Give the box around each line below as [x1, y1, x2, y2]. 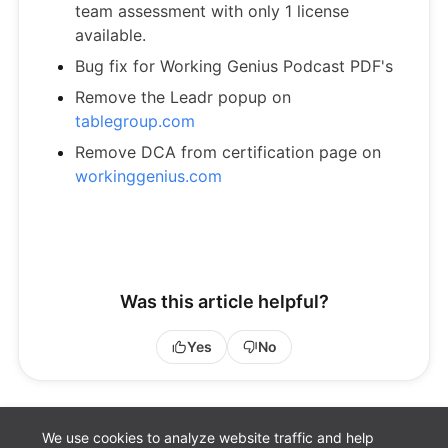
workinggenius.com [75, 166, 222, 186]
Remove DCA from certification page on [75, 142, 381, 162]
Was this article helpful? [119, 291, 329, 312]
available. [75, 25, 146, 45]
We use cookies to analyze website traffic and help [42, 429, 375, 446]
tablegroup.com [75, 111, 195, 131]
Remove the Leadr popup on [75, 87, 291, 107]
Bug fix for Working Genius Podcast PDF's [75, 56, 393, 76]
